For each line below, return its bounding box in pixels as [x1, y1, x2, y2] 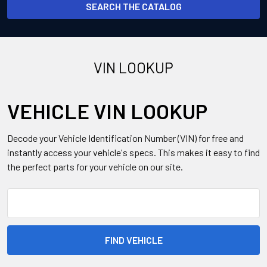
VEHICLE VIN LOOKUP [7, 98, 207, 123]
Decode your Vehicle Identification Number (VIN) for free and [7, 132, 244, 144]
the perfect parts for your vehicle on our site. [7, 161, 183, 172]
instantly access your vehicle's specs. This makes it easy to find [7, 147, 260, 158]
